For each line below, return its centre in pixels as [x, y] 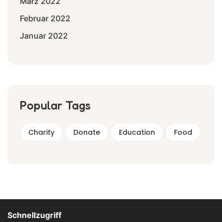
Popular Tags [55, 105]
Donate [87, 132]
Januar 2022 [44, 35]
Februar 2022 [45, 18]
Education [137, 132]
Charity [41, 132]
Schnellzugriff [34, 215]
